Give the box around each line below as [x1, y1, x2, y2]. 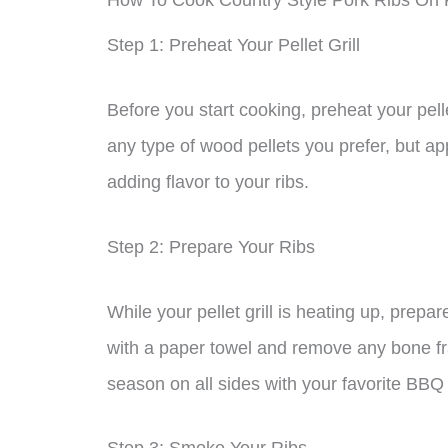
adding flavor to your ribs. [107, 171, 309, 192]
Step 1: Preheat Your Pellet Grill [107, 35, 360, 56]
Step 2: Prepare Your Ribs [107, 236, 315, 257]
